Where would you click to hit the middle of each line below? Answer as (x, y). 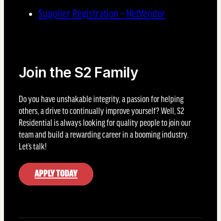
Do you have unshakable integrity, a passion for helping (101, 100)
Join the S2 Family (79, 73)
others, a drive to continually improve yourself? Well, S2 (101, 112)
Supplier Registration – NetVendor (102, 15)
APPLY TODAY (56, 174)
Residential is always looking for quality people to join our (105, 124)
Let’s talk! (33, 147)
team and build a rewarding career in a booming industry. (104, 136)
